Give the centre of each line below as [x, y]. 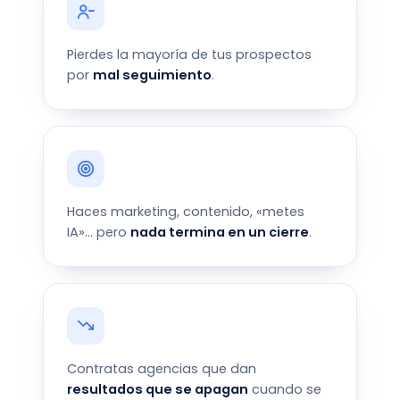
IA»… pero [99, 232]
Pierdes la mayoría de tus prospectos [189, 54]
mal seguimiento [152, 75]
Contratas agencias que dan [162, 369]
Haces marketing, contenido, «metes [186, 212]
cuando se [285, 389]
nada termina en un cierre [220, 232]
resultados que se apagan [158, 389]
